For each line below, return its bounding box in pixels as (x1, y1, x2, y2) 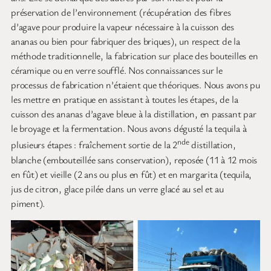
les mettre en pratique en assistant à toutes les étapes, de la (11, 93, 238, 106)
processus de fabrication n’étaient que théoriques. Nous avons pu (11, 78, 260, 92)
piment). (11, 196, 45, 210)
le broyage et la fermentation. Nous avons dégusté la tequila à (11, 122, 247, 135)
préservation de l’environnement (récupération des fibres (11, 5, 231, 19)
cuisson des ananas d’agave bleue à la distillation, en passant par (11, 107, 256, 121)
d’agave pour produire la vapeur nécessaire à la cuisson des (11, 20, 235, 34)
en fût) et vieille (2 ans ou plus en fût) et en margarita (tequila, (11, 167, 252, 181)
